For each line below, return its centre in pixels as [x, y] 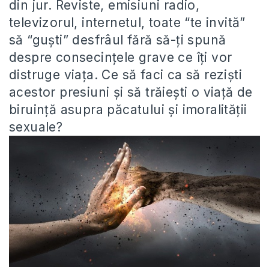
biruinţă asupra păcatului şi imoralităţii [128, 110]
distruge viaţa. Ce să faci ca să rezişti [125, 75]
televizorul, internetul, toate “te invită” [127, 23]
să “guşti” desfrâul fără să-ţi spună [118, 40]
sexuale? [36, 127]
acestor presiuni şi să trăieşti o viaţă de [131, 92]
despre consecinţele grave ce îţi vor [121, 57]
